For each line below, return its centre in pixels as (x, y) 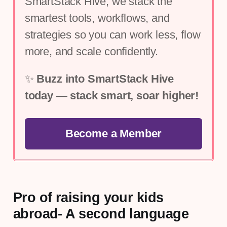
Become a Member (113, 133)
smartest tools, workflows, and (97, 18)
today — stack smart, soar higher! (112, 95)
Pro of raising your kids (88, 197)
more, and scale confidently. (91, 52)
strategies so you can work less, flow (112, 35)
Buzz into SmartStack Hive (105, 79)
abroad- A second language (101, 213)
